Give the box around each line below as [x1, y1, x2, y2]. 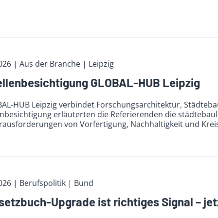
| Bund [67, 178, 93, 189]
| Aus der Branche [13, 58, 82, 69]
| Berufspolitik [13, 178, 68, 189]
